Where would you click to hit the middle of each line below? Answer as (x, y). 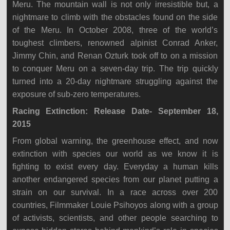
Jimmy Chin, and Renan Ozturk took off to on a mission (115, 56)
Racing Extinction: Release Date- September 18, (115, 111)
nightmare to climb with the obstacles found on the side (115, 17)
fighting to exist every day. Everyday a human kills (115, 167)
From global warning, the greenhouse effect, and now (115, 141)
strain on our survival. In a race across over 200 (115, 192)
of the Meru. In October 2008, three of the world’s (115, 30)
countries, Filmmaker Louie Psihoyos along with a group (115, 205)
